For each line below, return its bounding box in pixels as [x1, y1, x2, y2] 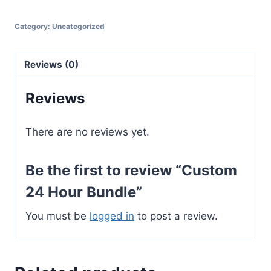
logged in [90, 209, 134, 222]
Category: [15, 21, 52, 31]
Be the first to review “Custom [25, 161, 237, 179]
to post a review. [134, 209, 218, 222]
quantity [14, 42, 53, 54]
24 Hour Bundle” [25, 183, 142, 201]
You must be [25, 209, 90, 222]
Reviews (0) [24, 59, 79, 71]
